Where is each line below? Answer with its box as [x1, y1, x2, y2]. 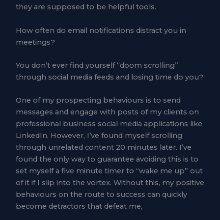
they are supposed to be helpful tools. [15, 2, 156, 12]
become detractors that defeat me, [15, 202, 142, 211]
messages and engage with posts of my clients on [15, 108, 199, 117]
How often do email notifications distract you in [15, 26, 186, 35]
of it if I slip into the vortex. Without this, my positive [15, 178, 204, 188]
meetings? [15, 37, 55, 47]
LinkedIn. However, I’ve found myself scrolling [15, 131, 182, 140]
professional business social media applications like [15, 119, 202, 129]
